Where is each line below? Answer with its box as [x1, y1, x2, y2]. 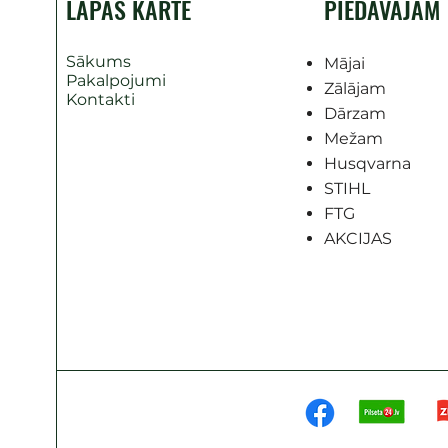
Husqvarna [323, 154, 411, 174]
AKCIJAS [323, 229, 392, 249]
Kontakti [66, 90, 135, 110]
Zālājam [323, 79, 386, 99]
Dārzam [323, 104, 386, 124]
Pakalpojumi [66, 71, 166, 91]
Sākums [66, 52, 131, 72]
